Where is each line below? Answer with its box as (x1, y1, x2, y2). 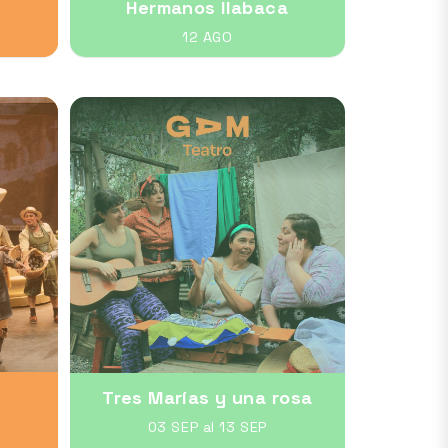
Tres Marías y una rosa (102, 385, 313, 409)
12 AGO (182, 28, 233, 46)
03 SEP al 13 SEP (147, 417, 267, 436)
